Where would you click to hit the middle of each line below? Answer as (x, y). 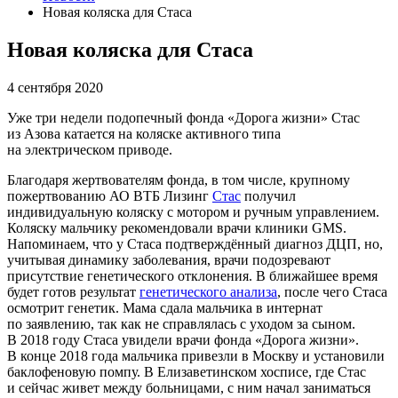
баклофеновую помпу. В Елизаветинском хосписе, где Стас (187, 371)
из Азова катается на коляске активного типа (144, 133)
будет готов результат (73, 291)
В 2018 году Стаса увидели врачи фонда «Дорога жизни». (183, 339)
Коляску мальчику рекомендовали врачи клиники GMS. (177, 227)
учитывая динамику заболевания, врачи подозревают (169, 259)
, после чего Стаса (332, 291)
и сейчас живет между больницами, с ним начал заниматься (189, 387)
